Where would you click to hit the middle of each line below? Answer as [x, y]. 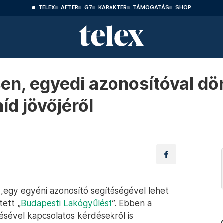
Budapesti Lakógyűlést [66, 203]
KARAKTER [112, 8]
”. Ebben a [132, 203]
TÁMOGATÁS [151, 8]
